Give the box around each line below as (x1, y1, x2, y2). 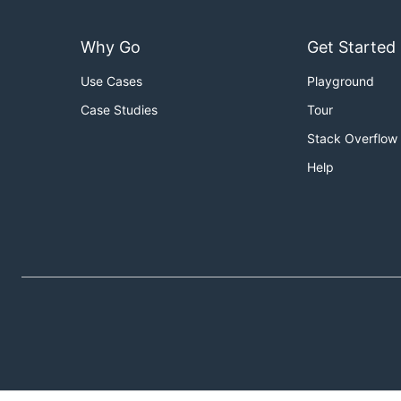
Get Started (307, 38, 396, 57)
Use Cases (81, 73, 142, 90)
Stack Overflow (307, 131, 397, 147)
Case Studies (81, 102, 158, 118)
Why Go (81, 38, 141, 57)
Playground (307, 73, 374, 90)
